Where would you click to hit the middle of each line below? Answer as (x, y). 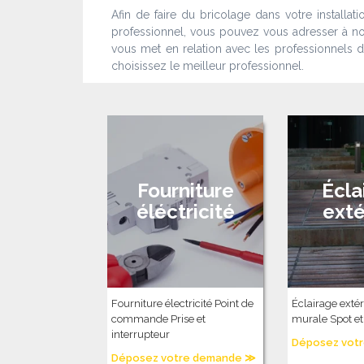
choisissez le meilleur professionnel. (208, 66)
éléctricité (185, 212)
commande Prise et (158, 319)
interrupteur (141, 334)
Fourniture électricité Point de (182, 303)
